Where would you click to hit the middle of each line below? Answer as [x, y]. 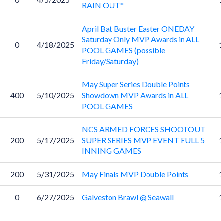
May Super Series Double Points [136, 84]
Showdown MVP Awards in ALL [135, 95]
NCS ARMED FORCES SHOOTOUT [144, 129]
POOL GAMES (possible [123, 50]
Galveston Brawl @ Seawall [128, 197]
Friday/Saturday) [110, 61]
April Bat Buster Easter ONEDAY [138, 28]
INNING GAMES [111, 151]
